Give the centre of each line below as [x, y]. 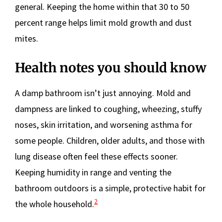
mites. [27, 38]
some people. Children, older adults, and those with [110, 140]
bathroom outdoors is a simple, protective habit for [110, 188]
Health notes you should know [111, 67]
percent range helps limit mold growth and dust [103, 22]
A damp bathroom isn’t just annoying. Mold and [103, 93]
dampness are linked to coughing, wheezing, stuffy [108, 109]
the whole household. [55, 204]
